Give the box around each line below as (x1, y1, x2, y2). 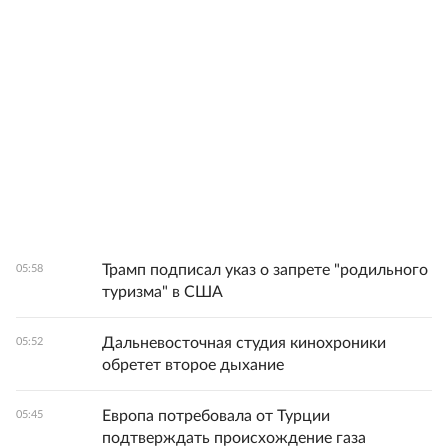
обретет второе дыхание (102, 357, 284, 374)
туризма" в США (102, 284, 223, 301)
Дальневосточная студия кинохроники (102, 335, 386, 352)
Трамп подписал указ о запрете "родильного (102, 262, 428, 279)
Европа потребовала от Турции (102, 408, 330, 425)
